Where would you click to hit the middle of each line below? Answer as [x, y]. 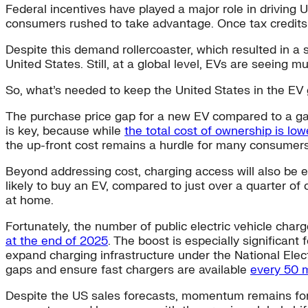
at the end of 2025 [57, 241]
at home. [30, 201]
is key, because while [65, 131]
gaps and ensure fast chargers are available [128, 270]
